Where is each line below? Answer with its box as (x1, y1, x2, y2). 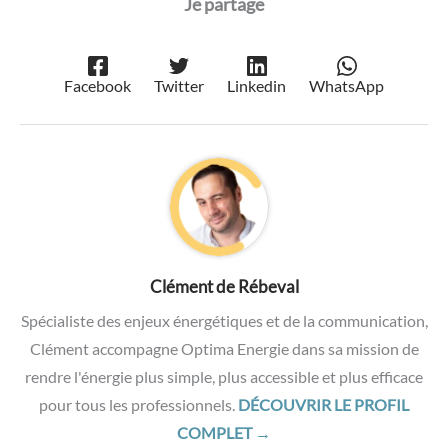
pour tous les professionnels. (39, 395, 238, 415)
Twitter (154, 76, 204, 96)
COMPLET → (177, 423, 271, 443)
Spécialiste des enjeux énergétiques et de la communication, (20, 311, 428, 331)
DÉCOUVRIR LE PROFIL (238, 395, 409, 415)
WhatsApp (309, 76, 384, 96)
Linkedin (227, 76, 286, 96)
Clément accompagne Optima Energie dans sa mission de (29, 339, 419, 359)
